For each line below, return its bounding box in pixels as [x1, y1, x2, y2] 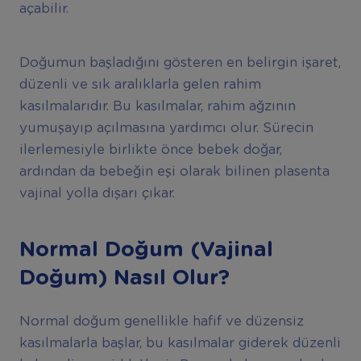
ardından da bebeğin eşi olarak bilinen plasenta [19, 164, 330, 178]
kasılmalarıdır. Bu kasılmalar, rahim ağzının [19, 99, 296, 113]
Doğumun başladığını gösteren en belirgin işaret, [19, 56, 341, 69]
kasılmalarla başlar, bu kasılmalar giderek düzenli [19, 336, 341, 350]
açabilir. [19, 2, 68, 16]
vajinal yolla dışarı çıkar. [19, 186, 175, 200]
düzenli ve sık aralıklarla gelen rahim [19, 77, 261, 91]
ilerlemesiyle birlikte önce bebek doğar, [19, 143, 282, 156]
